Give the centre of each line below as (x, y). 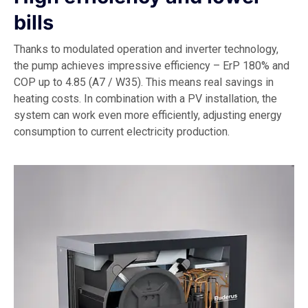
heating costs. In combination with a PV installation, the (145, 98)
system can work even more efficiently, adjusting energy (148, 115)
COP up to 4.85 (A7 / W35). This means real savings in (144, 82)
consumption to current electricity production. (122, 131)
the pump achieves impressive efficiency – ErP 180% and (152, 65)
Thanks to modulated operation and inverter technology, (146, 49)
